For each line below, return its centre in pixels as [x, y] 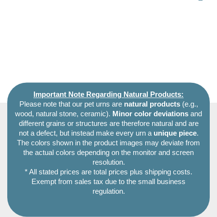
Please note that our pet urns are [71, 104]
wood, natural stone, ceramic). [64, 114]
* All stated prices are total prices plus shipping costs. [108, 172]
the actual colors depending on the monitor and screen [108, 153]
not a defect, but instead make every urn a [86, 133]
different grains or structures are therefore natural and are [108, 124]
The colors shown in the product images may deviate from [108, 143]
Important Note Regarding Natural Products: [108, 95]
